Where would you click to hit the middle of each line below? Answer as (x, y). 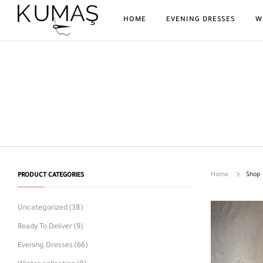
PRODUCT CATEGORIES (51, 176)
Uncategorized (43, 208)
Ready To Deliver (45, 227)
